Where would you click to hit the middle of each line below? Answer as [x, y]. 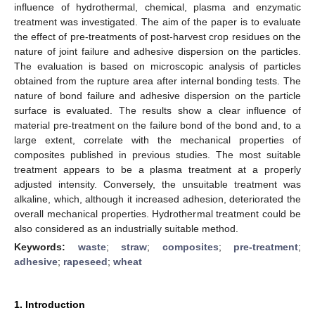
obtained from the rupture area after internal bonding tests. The [157, 81]
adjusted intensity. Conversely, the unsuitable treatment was [157, 184]
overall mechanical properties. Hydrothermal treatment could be [157, 213]
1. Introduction [50, 304]
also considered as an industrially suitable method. [126, 228]
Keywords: [46, 246]
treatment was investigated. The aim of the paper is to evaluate [157, 21]
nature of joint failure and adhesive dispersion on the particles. [157, 51]
